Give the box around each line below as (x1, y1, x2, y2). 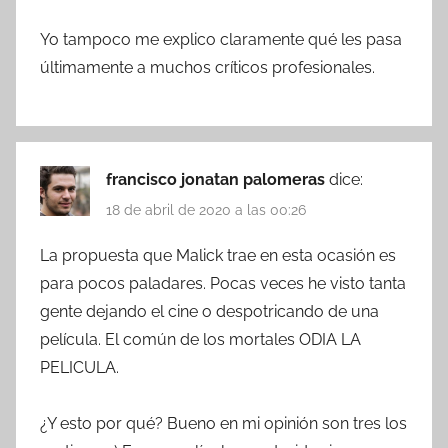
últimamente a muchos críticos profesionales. (40, 58, 375, 78)
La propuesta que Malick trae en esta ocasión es (40, 245, 396, 265)
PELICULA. (40, 357, 119, 377)
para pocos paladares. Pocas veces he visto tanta (40, 273, 406, 293)
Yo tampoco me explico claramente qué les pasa (40, 30, 402, 50)
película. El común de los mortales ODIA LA (40, 329, 361, 349)
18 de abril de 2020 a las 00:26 (106, 202, 306, 219)
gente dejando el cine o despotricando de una (40, 301, 379, 321)
